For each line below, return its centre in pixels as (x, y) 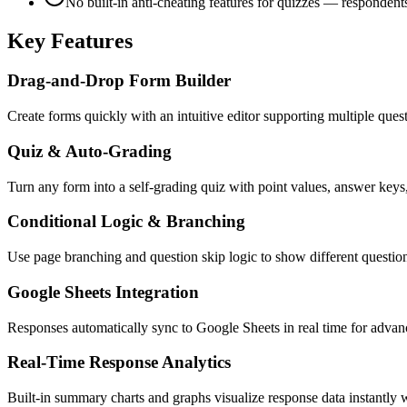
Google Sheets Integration (103, 292)
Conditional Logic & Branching (126, 222)
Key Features (70, 40)
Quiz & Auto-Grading (89, 151)
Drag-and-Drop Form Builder (119, 81)
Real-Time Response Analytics (119, 362)
